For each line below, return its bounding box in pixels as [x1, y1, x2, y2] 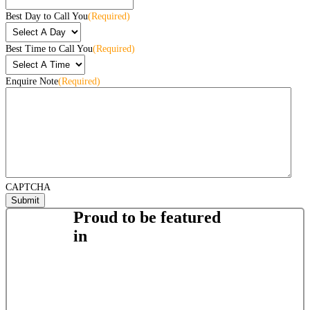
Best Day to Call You [6, 10, 88, 21]
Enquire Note [6, 75, 58, 86]
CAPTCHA [6, 181, 51, 192]
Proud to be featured [73, 208, 221, 227]
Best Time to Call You [6, 43, 93, 54]
